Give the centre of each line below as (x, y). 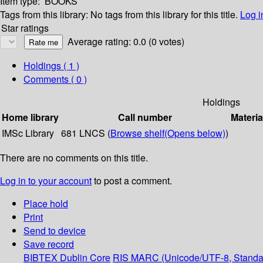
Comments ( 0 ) (55, 79)
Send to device (55, 231)
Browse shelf (137, 133)
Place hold (46, 204)
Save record (49, 244)
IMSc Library (28, 133)
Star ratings (25, 28)
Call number (145, 117)
